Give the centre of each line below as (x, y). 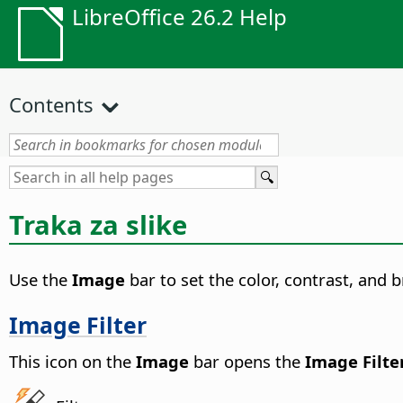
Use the (40, 280)
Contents (51, 104)
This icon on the (72, 361)
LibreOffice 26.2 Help (179, 17)
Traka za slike (98, 224)
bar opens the (247, 361)
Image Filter (78, 324)
